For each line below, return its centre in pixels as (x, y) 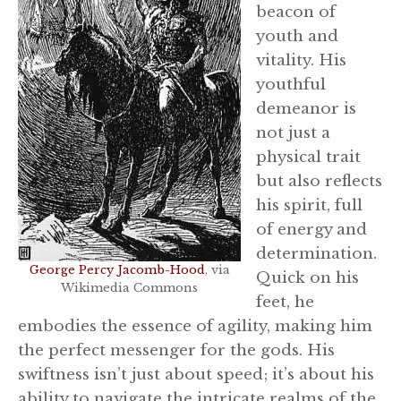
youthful (291, 84)
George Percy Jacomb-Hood (117, 270)
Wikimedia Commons (129, 288)
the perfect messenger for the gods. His (176, 350)
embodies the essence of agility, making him (195, 326)
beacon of (296, 12)
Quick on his (307, 277)
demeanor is (306, 108)
